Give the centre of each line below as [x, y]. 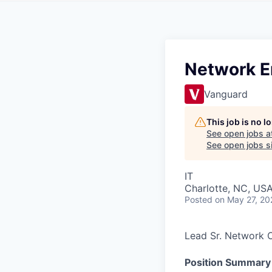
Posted [199, 199]
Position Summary [228, 262]
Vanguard [226, 94]
